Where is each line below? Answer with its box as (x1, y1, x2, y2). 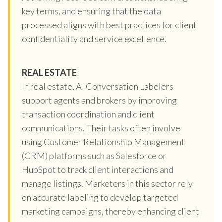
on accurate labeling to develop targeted (22, 191, 178, 203)
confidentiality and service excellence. (22, 33, 166, 44)
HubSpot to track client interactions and (22, 164, 173, 175)
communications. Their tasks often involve (22, 122, 180, 133)
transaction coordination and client (22, 108, 155, 119)
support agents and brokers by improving (22, 94, 177, 106)
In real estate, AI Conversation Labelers (22, 80, 173, 92)
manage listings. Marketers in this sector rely (22, 177, 193, 189)
